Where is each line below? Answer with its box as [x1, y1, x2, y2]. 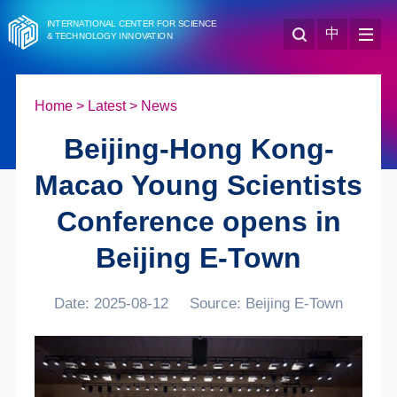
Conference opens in [56, 206, 341, 238]
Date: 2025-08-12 [54, 295, 169, 313]
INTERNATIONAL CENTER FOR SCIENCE [46, 19, 217, 28]
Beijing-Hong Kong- [63, 133, 334, 166]
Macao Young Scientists [35, 169, 362, 202]
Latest [87, 97, 126, 113]
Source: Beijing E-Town [189, 295, 343, 313]
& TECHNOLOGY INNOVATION [46, 31, 173, 42]
